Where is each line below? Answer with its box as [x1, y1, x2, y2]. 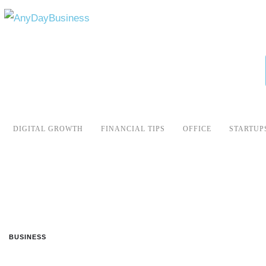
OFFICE [183, 125, 211, 133]
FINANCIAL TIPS [101, 125, 165, 133]
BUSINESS [8, 233, 46, 240]
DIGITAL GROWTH [13, 125, 83, 133]
